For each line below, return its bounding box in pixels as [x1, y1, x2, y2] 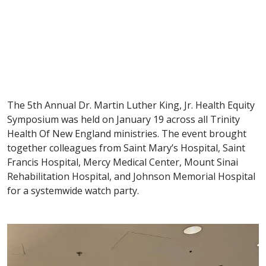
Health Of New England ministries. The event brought [7, 126, 246, 140]
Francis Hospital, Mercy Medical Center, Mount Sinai [7, 155, 238, 169]
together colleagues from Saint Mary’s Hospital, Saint [7, 141, 245, 154]
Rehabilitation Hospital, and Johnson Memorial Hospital [7, 169, 255, 183]
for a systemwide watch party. [7, 183, 141, 197]
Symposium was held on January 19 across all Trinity [7, 112, 240, 126]
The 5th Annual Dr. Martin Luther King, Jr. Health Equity [7, 98, 255, 112]
